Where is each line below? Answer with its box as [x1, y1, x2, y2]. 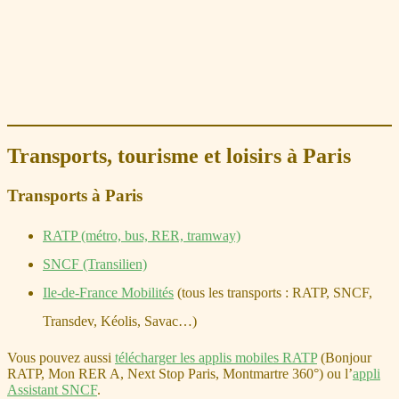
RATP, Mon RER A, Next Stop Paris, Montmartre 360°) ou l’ [7, 366, 353, 382]
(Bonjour [317, 350, 371, 366]
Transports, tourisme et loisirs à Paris [7, 143, 351, 167]
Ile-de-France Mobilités [43, 285, 174, 301]
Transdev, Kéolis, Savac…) [43, 313, 197, 330]
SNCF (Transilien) [43, 256, 147, 273]
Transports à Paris [7, 185, 142, 205]
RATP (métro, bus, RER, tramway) [43, 228, 240, 244]
